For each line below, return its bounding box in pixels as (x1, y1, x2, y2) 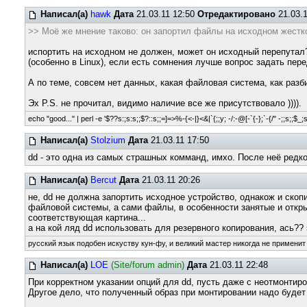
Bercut (90, 175, 117, 185)
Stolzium (90, 135, 126, 145)
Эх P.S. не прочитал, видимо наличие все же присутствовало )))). (28, 98, 302, 108)
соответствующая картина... (28, 212, 147, 223)
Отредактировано (197, 9, 276, 19)
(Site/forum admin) (111, 260, 185, 270)
